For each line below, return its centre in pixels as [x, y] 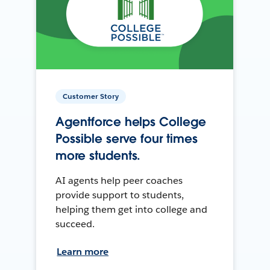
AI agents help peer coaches [119, 181]
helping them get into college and [131, 210]
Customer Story [91, 96]
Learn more [83, 252]
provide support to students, [120, 195]
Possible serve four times [127, 139]
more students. [98, 156]
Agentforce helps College [131, 122]
